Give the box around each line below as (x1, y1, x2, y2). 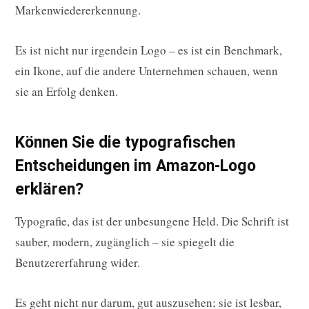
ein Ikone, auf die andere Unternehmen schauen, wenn (15, 63, 278, 79)
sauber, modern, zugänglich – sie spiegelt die (15, 233, 235, 250)
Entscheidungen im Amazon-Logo (15, 155, 256, 175)
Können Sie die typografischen (15, 132, 235, 152)
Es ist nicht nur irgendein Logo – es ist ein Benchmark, (15, 42, 282, 59)
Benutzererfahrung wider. (15, 254, 140, 270)
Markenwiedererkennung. (15, 1, 141, 18)
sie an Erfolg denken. (15, 83, 118, 100)
